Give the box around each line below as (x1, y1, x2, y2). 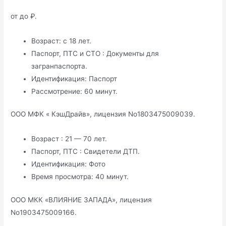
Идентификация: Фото (31, 160, 106, 168)
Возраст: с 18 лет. (31, 36, 92, 45)
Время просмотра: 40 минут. (31, 173, 129, 181)
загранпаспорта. (31, 62, 88, 70)
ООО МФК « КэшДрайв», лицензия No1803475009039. (11, 110, 196, 119)
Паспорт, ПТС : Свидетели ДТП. (31, 147, 140, 156)
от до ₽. (11, 12, 37, 20)
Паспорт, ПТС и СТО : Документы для (31, 49, 159, 58)
